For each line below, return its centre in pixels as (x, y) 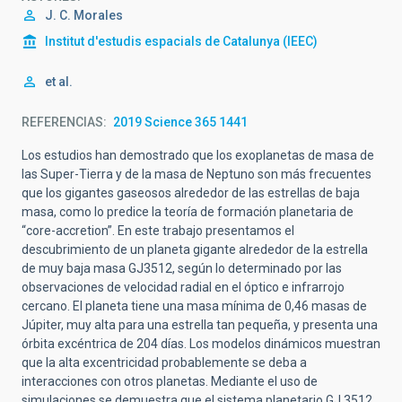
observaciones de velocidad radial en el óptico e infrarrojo (183, 287)
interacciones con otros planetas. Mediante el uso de (170, 381)
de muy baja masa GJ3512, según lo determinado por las (182, 268)
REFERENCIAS (62, 122)
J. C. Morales (84, 15)
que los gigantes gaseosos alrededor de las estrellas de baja (191, 192)
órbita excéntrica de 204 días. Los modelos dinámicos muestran (201, 343)
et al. (59, 81)
